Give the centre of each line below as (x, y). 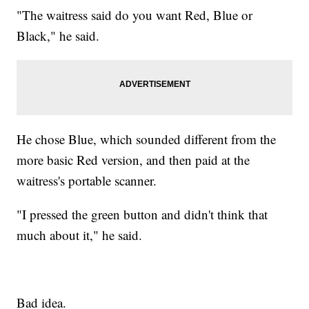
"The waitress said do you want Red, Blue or (135, 14)
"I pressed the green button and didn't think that (142, 214)
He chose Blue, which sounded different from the (147, 139)
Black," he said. (58, 35)
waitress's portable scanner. (87, 180)
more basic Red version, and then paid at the (133, 159)
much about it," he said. (80, 235)
